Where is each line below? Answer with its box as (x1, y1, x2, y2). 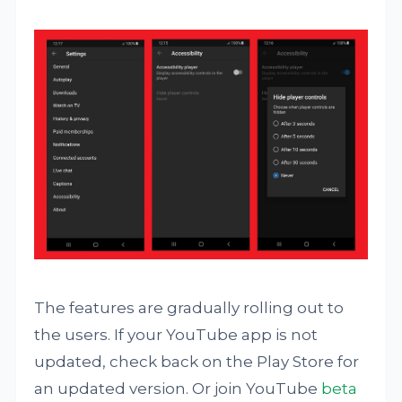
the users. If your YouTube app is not (34, 326, 319, 345)
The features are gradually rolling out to (34, 299, 345, 318)
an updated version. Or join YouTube (34, 380, 322, 398)
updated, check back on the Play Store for (34, 353, 360, 371)
